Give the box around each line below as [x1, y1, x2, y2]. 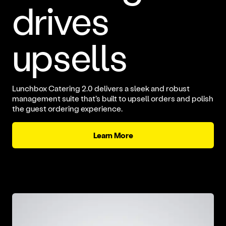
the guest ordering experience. [12, 103, 123, 113]
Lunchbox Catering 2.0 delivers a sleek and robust [12, 83, 190, 93]
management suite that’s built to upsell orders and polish [12, 93, 213, 103]
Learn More [93, 130, 133, 140]
